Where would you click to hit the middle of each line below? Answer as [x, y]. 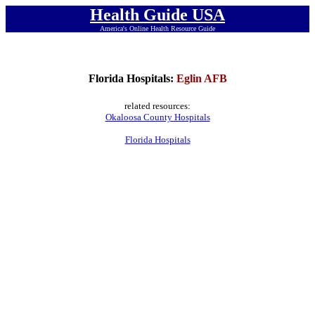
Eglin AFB [201, 79]
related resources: [157, 105]
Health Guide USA [157, 15]
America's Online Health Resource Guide [157, 28]
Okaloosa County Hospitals [157, 117]
